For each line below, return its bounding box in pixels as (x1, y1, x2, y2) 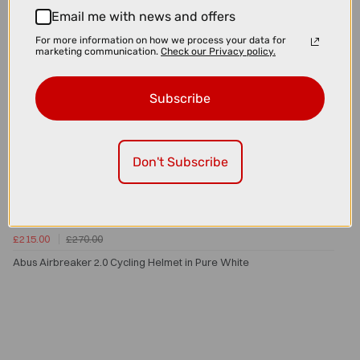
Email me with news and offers (51, 9, 235, 24)
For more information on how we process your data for (35, 34, 286, 46)
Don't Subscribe (132, 153, 228, 170)
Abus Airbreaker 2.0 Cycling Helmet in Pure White (13, 256, 249, 269)
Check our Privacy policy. (161, 45, 276, 57)
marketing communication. (35, 45, 161, 57)
